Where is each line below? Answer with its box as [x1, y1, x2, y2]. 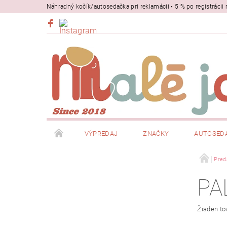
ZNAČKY [143, 129, 169, 137]
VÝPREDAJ [84, 129, 118, 137]
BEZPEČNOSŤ [59, 156, 101, 164]
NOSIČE [127, 156, 150, 164]
